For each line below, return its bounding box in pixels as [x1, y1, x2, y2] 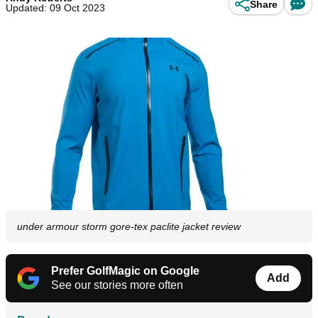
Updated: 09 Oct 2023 [6, 2, 105, 13]
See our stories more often [51, 279, 183, 292]
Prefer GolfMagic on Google [51, 265, 199, 278]
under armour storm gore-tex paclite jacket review [17, 221, 241, 233]
